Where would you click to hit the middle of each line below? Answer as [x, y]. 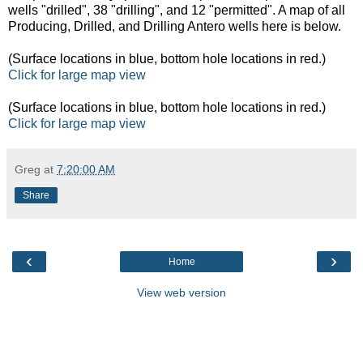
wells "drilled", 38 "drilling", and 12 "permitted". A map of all [177, 10]
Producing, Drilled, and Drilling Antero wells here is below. [175, 26]
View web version [181, 292]
